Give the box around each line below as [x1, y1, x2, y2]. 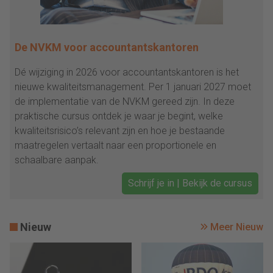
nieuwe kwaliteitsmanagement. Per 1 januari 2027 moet [15, 81, 251, 93]
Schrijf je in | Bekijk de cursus [128, 177, 252, 190]
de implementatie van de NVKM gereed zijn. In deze [15, 96, 235, 108]
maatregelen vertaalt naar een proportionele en [15, 140, 216, 152]
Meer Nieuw [210, 221, 263, 233]
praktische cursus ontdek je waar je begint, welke [15, 110, 223, 122]
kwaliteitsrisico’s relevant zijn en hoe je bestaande [15, 125, 225, 137]
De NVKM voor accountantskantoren [15, 41, 199, 54]
